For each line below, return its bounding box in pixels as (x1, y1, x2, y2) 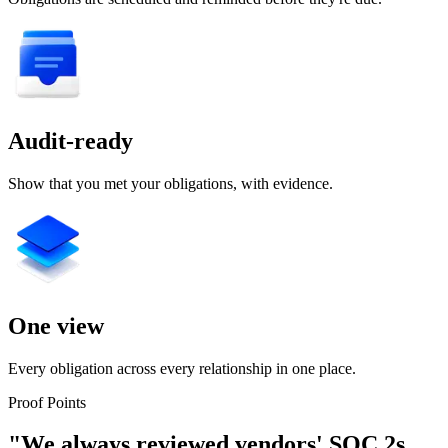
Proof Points (8, 393, 86, 411)
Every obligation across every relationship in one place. (8, 359, 356, 377)
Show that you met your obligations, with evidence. (8, 174, 333, 192)
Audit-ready (8, 127, 133, 154)
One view (8, 312, 104, 339)
